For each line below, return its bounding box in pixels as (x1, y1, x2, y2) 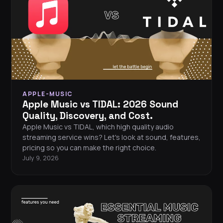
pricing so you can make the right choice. (22, 143, 156, 153)
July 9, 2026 (22, 154, 59, 163)
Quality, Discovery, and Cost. (22, 110, 153, 122)
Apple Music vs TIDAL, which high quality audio (22, 122, 174, 132)
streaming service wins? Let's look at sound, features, (22, 132, 201, 142)
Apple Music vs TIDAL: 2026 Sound (22, 98, 178, 111)
